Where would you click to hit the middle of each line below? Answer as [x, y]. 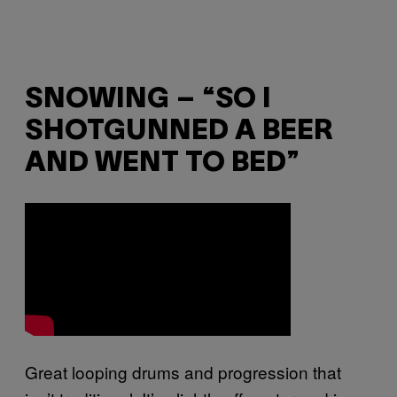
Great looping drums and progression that [183, 372]
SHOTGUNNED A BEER [179, 131]
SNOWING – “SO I [148, 99]
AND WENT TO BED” [162, 163]
